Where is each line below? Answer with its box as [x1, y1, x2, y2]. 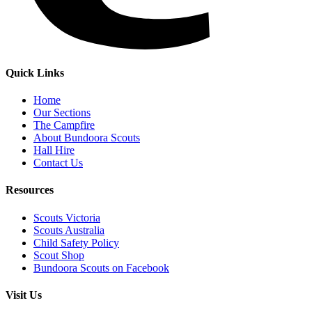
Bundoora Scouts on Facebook [33, 261, 169, 274]
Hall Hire [33, 144, 75, 157]
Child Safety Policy [33, 236, 119, 249]
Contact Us [33, 157, 83, 169]
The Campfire [33, 119, 95, 132]
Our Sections [33, 107, 91, 119]
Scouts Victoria [33, 211, 100, 224]
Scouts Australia [33, 224, 104, 236]
